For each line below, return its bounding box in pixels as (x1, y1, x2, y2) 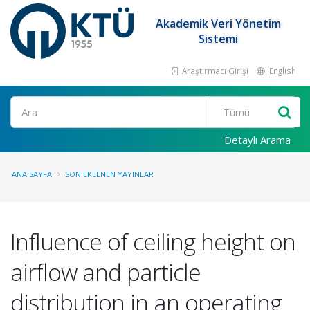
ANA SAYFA (12, 169, 52, 179)
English (267, 65, 296, 76)
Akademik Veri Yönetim (156, 16, 282, 31)
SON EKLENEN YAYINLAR (65, 169, 154, 179)
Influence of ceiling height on (10, 226, 295, 257)
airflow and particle (10, 256, 201, 288)
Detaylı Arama (224, 133, 291, 147)
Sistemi (199, 31, 239, 46)
